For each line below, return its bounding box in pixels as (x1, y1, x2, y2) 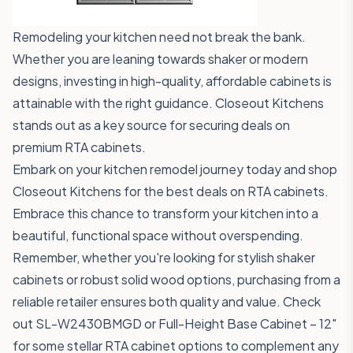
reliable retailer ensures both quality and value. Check (13, 293, 321, 310)
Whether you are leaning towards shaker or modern (13, 50, 308, 67)
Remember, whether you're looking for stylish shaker (13, 249, 315, 266)
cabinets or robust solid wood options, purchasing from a (13, 271, 340, 288)
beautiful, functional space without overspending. (13, 227, 303, 243)
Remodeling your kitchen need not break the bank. (13, 28, 306, 45)
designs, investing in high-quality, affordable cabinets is (13, 72, 332, 89)
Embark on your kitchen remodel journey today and (13, 161, 308, 177)
